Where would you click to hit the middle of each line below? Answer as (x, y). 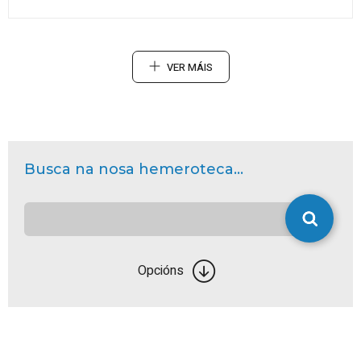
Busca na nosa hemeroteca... (134, 169)
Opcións (160, 271)
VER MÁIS (189, 67)
